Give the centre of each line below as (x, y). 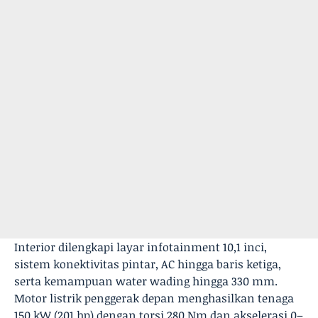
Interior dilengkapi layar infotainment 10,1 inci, (141, 247)
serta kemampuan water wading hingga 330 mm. (146, 281)
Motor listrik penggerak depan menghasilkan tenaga (154, 298)
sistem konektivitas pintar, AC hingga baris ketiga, (148, 264)
